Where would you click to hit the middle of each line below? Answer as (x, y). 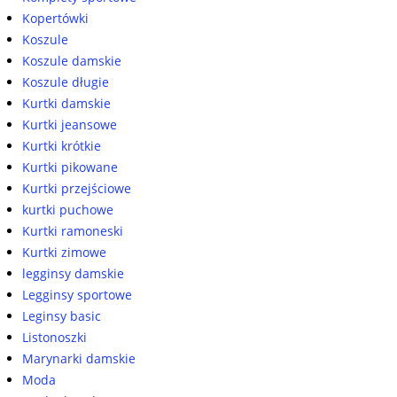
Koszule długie (66, 82)
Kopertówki (55, 18)
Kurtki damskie (66, 103)
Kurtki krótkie (62, 146)
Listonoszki (54, 337)
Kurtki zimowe (64, 252)
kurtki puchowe (68, 210)
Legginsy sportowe (77, 295)
